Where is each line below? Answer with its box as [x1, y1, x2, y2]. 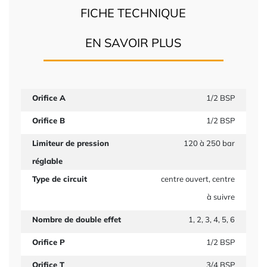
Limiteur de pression [32, 138, 109, 148]
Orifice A [32, 93, 66, 103]
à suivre [207, 192, 235, 201]
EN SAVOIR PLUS [85, 35, 182, 50]
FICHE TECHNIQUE [80, 5, 187, 20]
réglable [32, 156, 63, 166]
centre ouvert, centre [161, 174, 235, 184]
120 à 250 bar [184, 138, 235, 148]
